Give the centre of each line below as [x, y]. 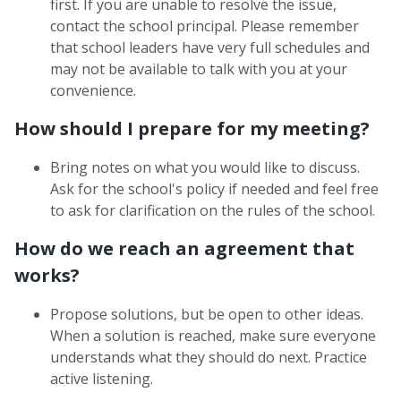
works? [47, 275]
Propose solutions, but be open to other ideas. [207, 314]
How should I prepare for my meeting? [192, 128]
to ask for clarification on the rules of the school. [213, 210]
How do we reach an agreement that [184, 248]
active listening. [102, 378]
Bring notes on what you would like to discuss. [205, 167]
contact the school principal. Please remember [205, 26]
